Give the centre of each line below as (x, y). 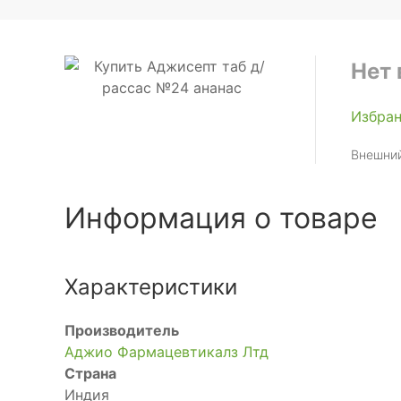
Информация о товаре (221, 218)
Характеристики (151, 287)
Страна (90, 373)
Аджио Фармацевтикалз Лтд (166, 352)
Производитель (122, 330)
